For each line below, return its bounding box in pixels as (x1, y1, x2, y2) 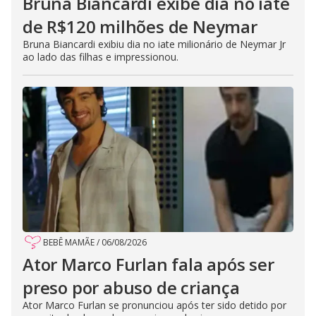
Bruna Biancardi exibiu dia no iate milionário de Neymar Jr (23, 37, 286, 51)
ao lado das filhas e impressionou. (23, 49, 178, 63)
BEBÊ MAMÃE (43, 236, 95, 248)
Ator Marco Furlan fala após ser (23, 252, 274, 276)
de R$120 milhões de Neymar (23, 14, 257, 38)
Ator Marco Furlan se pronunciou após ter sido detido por (23, 298, 286, 312)
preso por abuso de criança (23, 275, 240, 299)
